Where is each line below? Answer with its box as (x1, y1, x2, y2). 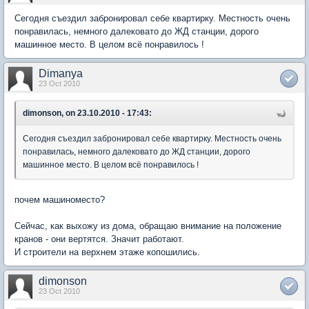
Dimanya (39, 67, 83, 79)
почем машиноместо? (14, 194, 105, 205)
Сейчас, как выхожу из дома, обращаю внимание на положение (14, 220, 281, 231)
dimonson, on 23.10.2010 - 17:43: (23, 108, 152, 118)
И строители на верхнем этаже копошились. (14, 246, 200, 257)
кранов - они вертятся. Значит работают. (14, 233, 184, 244)
